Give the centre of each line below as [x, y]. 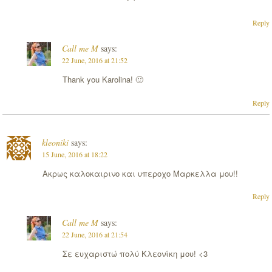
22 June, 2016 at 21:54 [94, 234]
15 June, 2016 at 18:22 [74, 154]
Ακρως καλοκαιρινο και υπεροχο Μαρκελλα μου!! [140, 173]
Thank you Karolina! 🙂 [103, 80]
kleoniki [55, 142]
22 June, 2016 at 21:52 [94, 60]
